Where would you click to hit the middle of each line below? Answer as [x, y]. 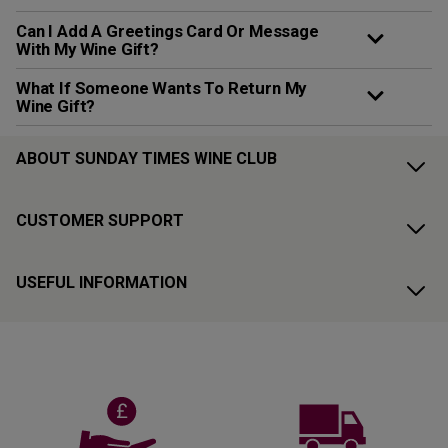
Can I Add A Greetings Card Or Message [167, 30]
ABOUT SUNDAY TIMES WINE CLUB [146, 159]
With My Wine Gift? [87, 48]
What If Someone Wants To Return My [161, 87]
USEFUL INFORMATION [101, 283]
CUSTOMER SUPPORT [100, 221]
